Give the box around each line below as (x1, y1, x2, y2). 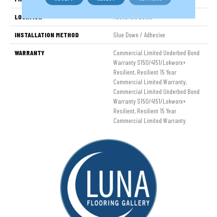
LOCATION (15, 13, 42, 21)
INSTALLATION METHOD (15, 31, 79, 39)
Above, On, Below (113, 13, 153, 21)
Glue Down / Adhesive (113, 31, 165, 39)
